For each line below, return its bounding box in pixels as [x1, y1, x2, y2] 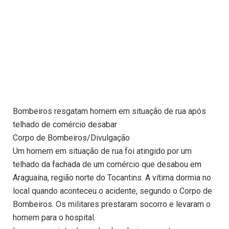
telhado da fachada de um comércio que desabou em [13, 159, 201, 170]
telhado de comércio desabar [13, 120, 117, 130]
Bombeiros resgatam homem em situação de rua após [13, 106, 206, 117]
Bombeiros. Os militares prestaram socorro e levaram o [13, 199, 211, 210]
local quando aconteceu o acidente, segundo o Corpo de [13, 186, 212, 196]
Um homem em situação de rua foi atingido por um [13, 146, 192, 156]
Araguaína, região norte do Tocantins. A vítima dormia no [13, 173, 211, 183]
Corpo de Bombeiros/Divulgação [13, 133, 130, 143]
